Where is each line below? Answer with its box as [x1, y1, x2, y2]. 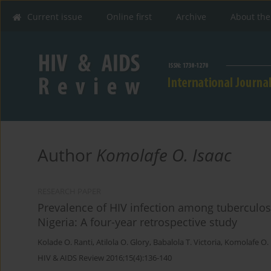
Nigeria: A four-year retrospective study [38, 215, 237, 230]
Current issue [27, 11, 82, 22]
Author [38, 143, 96, 167]
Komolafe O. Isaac [96, 143, 232, 167]
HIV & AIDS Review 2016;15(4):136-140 [38, 252, 172, 264]
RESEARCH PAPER [38, 186, 101, 197]
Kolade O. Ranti [38, 237, 93, 248]
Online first [106, 11, 152, 22]
